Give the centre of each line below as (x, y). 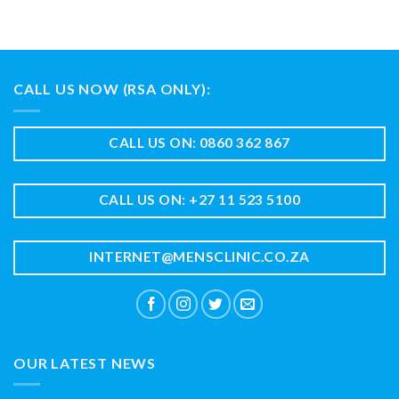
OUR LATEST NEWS (85, 362)
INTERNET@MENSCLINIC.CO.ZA (199, 257)
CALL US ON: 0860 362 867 (199, 142)
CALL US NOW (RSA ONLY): (112, 89)
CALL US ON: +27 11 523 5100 (199, 200)
